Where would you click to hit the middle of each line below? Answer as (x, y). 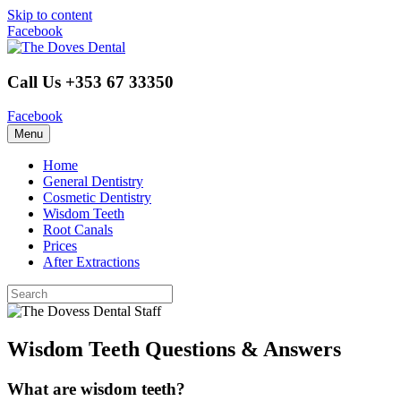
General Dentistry (93, 182)
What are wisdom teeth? (96, 389)
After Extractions (91, 262)
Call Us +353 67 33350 (90, 81)
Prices (60, 246)
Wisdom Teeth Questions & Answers (174, 350)
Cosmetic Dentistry (97, 198)
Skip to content (50, 15)
